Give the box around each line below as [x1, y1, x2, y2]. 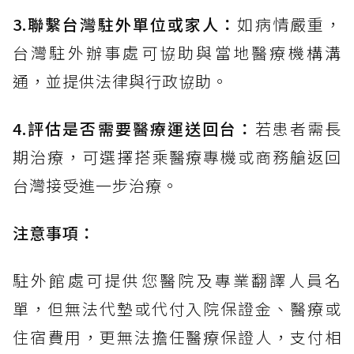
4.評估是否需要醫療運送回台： [13, 117, 255, 141]
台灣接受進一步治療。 [13, 174, 179, 198]
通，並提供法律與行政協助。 [13, 70, 228, 93]
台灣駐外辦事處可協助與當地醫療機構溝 [13, 41, 341, 65]
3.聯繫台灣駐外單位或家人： [13, 13, 238, 36]
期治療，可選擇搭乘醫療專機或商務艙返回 [13, 145, 341, 169]
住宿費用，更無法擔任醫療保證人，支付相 [13, 326, 341, 349]
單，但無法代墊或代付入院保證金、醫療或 [13, 297, 341, 321]
